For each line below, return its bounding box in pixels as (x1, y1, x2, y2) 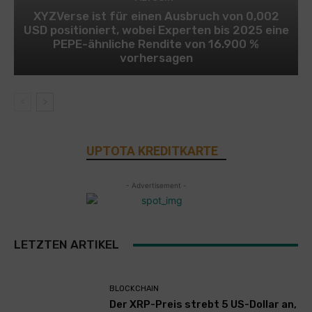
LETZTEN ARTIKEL (14, 237, 119, 252)
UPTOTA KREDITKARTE (86, 143, 218, 159)
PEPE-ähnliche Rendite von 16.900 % (53, 37, 259, 52)
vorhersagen (119, 51, 193, 65)
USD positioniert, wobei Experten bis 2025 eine (23, 23, 289, 38)
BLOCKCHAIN (109, 284, 159, 294)
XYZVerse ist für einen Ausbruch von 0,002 (33, 9, 279, 24)
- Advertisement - (125, 181, 187, 190)
